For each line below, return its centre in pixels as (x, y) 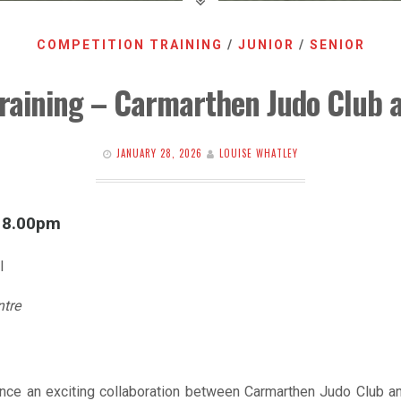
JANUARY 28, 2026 (159, 154)
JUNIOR (266, 45)
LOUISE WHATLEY (259, 154)
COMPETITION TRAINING (129, 45)
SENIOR (337, 45)
